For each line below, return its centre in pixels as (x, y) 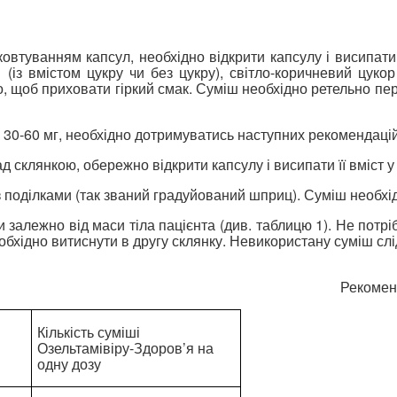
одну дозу (69, 363)
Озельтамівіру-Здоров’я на (125, 347)
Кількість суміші (88, 331)
